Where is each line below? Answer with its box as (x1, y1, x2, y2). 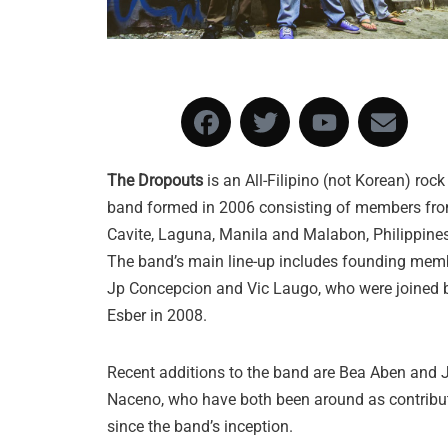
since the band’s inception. (107, 417, 293, 437)
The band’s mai (107, 252, 215, 272)
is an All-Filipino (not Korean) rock (203, 171, 445, 191)
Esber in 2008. (107, 306, 207, 326)
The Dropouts (107, 171, 203, 191)
